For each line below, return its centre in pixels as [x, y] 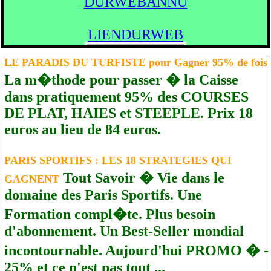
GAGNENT [32, 179]
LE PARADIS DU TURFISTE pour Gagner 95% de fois [136, 62]
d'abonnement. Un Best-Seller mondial [124, 231]
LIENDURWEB [135, 34]
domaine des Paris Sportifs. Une [103, 195]
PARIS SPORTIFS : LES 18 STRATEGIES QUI [118, 160]
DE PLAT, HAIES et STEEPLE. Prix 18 [129, 113]
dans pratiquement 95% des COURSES [126, 97]
